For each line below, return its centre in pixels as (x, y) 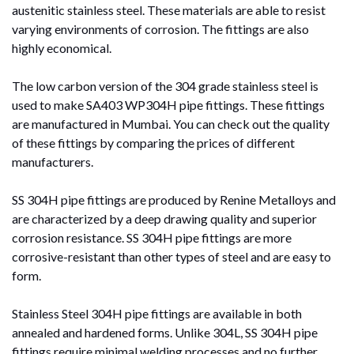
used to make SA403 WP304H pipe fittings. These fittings (168, 104)
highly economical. (63, 47)
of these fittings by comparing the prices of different (153, 142)
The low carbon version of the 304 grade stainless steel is (165, 85)
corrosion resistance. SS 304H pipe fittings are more (152, 237)
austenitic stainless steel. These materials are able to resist (169, 9)
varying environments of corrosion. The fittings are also (160, 28)
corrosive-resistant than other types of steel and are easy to (171, 256)
